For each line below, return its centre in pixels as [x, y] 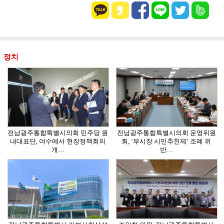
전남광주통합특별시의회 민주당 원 [58, 133]
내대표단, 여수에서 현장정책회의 [58, 141]
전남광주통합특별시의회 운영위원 [166, 133]
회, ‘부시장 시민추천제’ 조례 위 [166, 141]
